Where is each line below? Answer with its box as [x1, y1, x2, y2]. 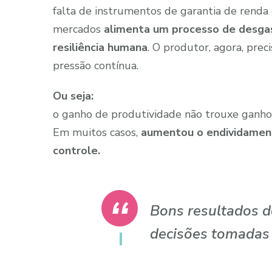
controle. [53, 143, 100, 158]
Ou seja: [53, 88, 93, 103]
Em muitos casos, [53, 124, 141, 140]
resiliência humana [53, 39, 148, 55]
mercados [53, 21, 104, 36]
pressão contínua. [53, 58, 138, 73]
